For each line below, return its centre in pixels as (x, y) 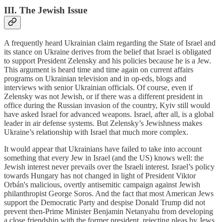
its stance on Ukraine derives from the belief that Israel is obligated (108, 52)
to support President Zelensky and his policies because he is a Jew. (108, 61)
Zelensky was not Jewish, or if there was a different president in (103, 97)
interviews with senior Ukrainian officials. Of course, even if (98, 88)
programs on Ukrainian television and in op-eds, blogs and (95, 79)
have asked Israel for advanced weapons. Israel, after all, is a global (109, 114)
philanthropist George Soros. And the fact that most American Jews (109, 194)
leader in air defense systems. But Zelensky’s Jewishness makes (103, 123)
